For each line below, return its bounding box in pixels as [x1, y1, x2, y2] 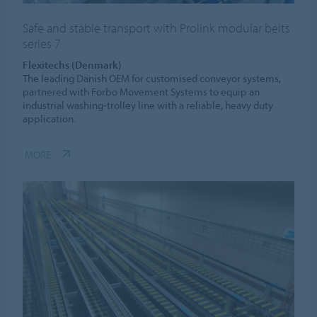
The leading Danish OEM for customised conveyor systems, [23, 71, 282, 85]
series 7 [23, 35, 62, 52]
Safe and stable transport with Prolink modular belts [23, 19, 291, 36]
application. [23, 111, 76, 125]
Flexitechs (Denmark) [23, 57, 122, 71]
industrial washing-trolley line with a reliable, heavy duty [23, 98, 274, 112]
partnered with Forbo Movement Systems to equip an [23, 84, 260, 98]
